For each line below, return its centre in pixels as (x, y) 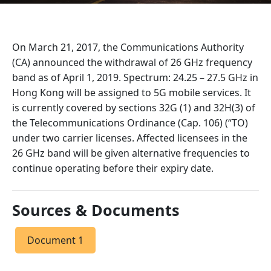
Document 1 (55, 240)
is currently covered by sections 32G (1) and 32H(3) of (134, 108)
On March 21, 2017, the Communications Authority (128, 47)
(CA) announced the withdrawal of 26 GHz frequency (132, 62)
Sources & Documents (96, 210)
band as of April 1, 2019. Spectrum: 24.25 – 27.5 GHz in (135, 77)
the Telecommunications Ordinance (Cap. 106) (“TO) (130, 123)
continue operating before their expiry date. (113, 168)
